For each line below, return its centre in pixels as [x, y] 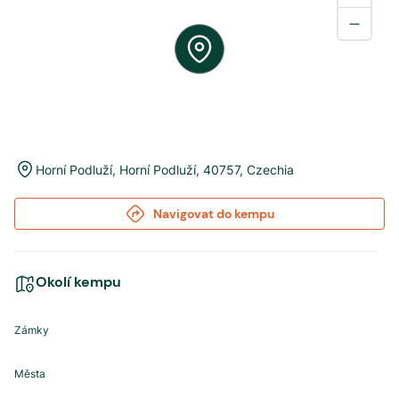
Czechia [270, 169]
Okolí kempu [78, 282]
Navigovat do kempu [214, 214]
